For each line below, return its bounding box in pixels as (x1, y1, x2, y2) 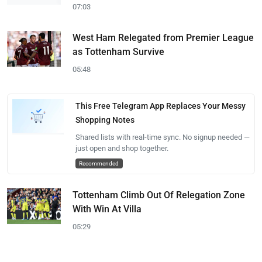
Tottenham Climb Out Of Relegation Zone (73, 189, 245, 201)
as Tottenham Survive (73, 46, 164, 57)
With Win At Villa (73, 203, 142, 215)
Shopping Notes (75, 115, 135, 125)
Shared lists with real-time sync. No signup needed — (75, 132, 250, 142)
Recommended (79, 159, 119, 167)
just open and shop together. (75, 143, 168, 153)
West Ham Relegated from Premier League (73, 32, 254, 43)
